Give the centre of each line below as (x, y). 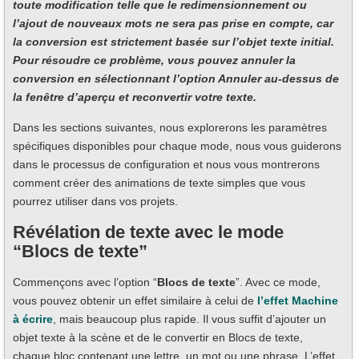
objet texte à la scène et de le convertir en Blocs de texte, (158, 338)
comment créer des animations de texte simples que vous (159, 183)
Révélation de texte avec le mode (148, 232)
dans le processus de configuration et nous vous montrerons (166, 165)
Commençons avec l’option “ (85, 282)
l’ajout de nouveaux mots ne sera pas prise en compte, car (173, 24)
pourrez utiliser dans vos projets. (95, 202)
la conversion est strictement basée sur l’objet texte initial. (173, 42)
